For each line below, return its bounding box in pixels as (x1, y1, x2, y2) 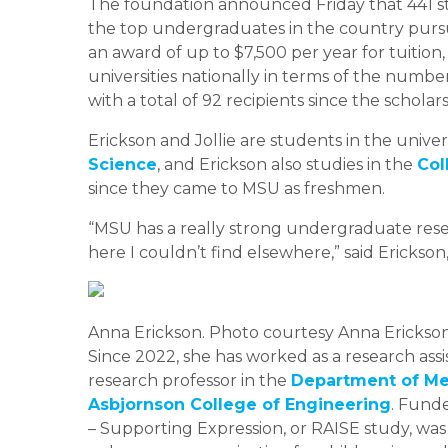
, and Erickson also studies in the (157, 154, 417, 174)
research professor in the (88, 370, 291, 390)
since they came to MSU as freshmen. (88, 178, 385, 198)
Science (88, 154, 157, 174)
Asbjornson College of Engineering (88, 394, 391, 414)
